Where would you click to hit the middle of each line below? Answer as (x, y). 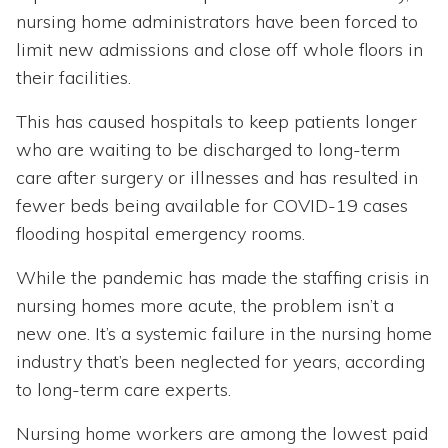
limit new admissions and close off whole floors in (219, 50)
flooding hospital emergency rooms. (160, 234)
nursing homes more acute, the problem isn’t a (205, 306)
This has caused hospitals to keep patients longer (216, 122)
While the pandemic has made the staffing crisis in (222, 278)
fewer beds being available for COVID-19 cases (212, 206)
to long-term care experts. (123, 390)
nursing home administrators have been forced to (217, 22)
